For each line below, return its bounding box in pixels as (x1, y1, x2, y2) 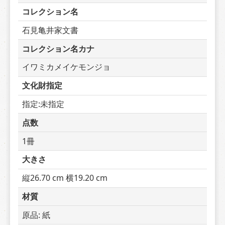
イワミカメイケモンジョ (22, 61, 110, 73)
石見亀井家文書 (22, 24, 78, 36)
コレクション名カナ (22, 43, 94, 54)
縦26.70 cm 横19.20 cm (22, 172, 107, 184)
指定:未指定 (22, 98, 64, 109)
